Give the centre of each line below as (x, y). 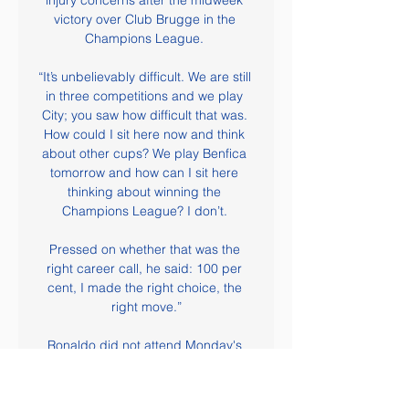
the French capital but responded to (144, 383)
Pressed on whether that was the (144, 249)
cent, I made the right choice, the (144, 288)
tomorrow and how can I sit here (144, 173)
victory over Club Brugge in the (144, 19)
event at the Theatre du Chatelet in (144, 364)
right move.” (146, 307)
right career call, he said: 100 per (144, 268)
